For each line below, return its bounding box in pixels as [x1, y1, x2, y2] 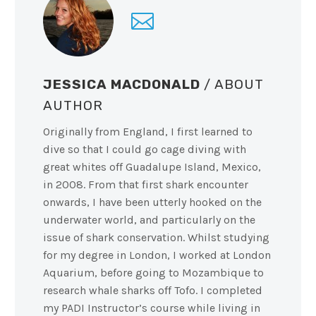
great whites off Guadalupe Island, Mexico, [43, 160, 261, 174]
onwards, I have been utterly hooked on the [43, 195, 262, 209]
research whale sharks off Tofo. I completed [43, 284, 262, 298]
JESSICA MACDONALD [43, 75, 205, 92]
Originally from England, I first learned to [43, 125, 253, 139]
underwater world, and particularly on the [43, 213, 255, 227]
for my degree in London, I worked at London [43, 248, 271, 262]
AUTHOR [43, 97, 103, 114]
